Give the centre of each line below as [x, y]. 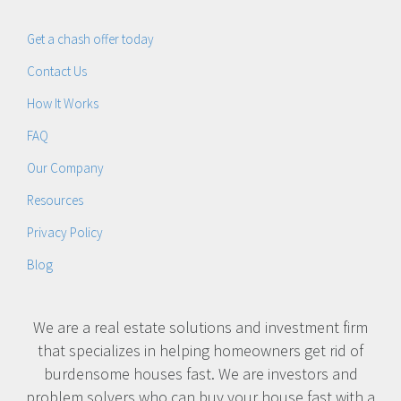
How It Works [63, 104]
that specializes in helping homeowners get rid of [200, 351]
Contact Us [57, 72]
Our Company [65, 168]
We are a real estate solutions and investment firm [200, 328]
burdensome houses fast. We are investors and [200, 374]
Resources [55, 200]
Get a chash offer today [90, 39]
